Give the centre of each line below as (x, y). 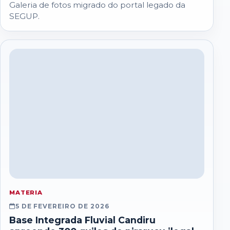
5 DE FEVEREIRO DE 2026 (62, 206)
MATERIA (26, 192)
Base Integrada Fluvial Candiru (82, 220)
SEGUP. (24, 16)
